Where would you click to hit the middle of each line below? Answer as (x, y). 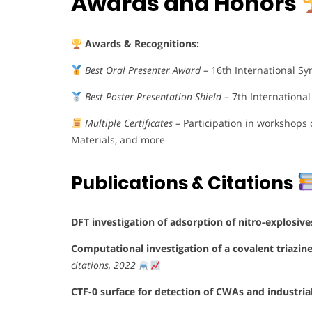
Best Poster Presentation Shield (153, 97)
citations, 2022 (103, 265)
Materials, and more (118, 140)
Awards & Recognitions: (142, 44)
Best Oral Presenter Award (142, 70)
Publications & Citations (184, 183)
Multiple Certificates (128, 123)
